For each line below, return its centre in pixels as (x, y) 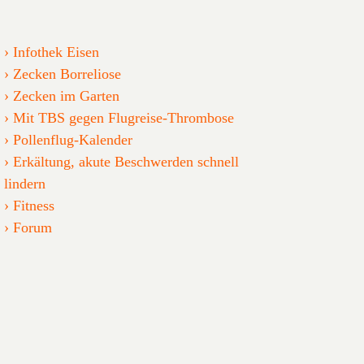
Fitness (33, 205)
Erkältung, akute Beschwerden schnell (126, 161)
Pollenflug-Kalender (72, 139)
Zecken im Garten (66, 95)
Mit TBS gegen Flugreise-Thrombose (123, 117)
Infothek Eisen (56, 52)
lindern (24, 183)
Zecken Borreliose (67, 74)
